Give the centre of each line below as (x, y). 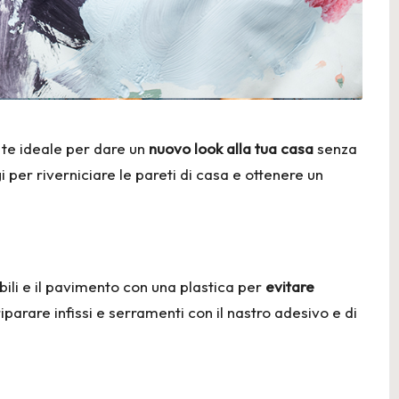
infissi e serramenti (119, 312)
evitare (290, 286)
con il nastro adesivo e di (271, 312)
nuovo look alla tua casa (231, 148)
